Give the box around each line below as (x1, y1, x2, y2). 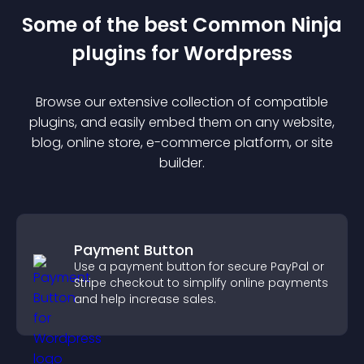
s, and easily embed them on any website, (68, 113, 335, 132)
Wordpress (184, 40, 292, 67)
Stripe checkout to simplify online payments (74, 275, 328, 291)
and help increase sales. (74, 291, 216, 307)
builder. (159, 154, 205, 172)
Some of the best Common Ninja (22, 11, 342, 38)
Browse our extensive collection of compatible (36, 93, 328, 111)
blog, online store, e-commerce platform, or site (31, 133, 333, 152)
